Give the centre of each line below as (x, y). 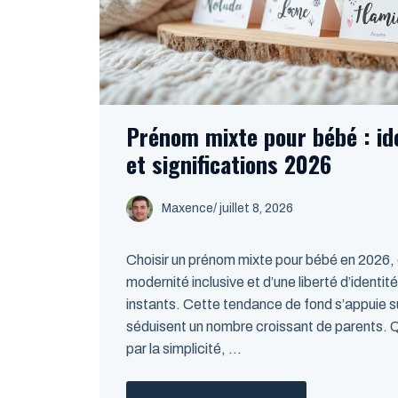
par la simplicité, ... (184, 349)
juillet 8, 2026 (256, 208)
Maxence (187, 208)
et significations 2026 (229, 164)
